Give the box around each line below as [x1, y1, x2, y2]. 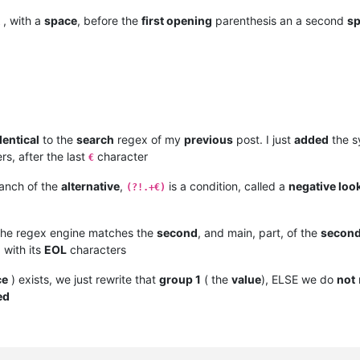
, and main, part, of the [198, 226, 321, 240]
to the [39, 133, 76, 147]
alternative [61, 179, 120, 194]
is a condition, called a [166, 179, 288, 194]
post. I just [233, 133, 294, 147]
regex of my [114, 133, 184, 147]
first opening [141, 14, 212, 28]
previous [184, 133, 233, 147]
